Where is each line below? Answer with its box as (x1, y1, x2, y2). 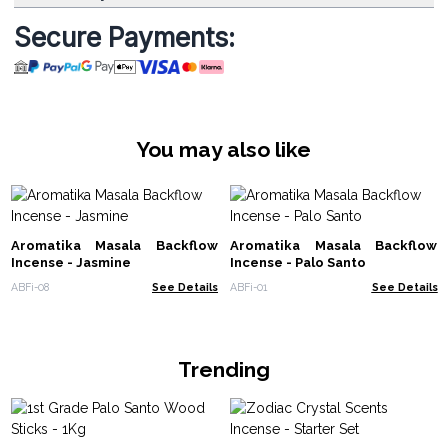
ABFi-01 (230, 280, 267, 293)
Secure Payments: (14, 21, 235, 53)
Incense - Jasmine (10, 255, 131, 271)
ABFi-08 (10, 280, 49, 293)
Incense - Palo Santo (230, 255, 366, 271)
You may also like (137, 136, 311, 162)
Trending (178, 356, 270, 382)
